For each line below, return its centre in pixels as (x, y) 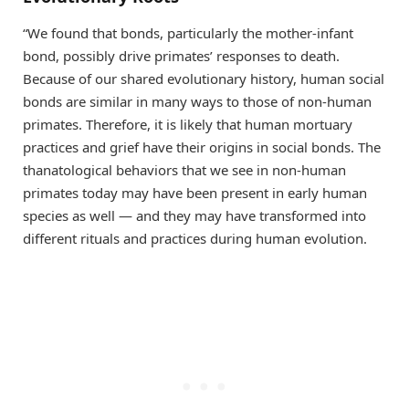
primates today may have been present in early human (195, 193)
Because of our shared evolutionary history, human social (204, 79)
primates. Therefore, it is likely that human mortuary (188, 125)
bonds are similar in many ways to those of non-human (197, 102)
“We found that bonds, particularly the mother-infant (188, 33)
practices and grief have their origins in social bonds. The (202, 147)
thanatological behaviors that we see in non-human (184, 170)
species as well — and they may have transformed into (194, 216)
